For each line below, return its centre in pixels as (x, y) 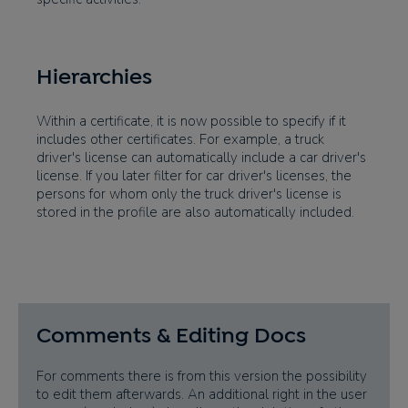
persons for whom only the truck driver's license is (189, 194)
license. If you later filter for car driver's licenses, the (194, 176)
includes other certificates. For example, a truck (180, 139)
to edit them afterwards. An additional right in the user (202, 394)
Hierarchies (94, 76)
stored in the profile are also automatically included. (195, 212)
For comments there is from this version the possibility (202, 376)
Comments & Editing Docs (171, 335)
